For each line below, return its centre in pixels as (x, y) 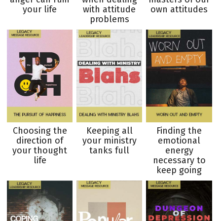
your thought (40, 151)
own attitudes (179, 10)
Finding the (179, 131)
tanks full (110, 151)
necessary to (179, 161)
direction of (40, 141)
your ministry (109, 141)
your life (40, 10)
